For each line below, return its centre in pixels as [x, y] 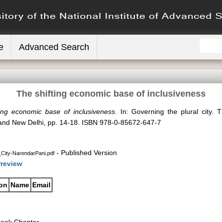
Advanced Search [54, 47]
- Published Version [86, 153]
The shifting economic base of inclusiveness [111, 94]
